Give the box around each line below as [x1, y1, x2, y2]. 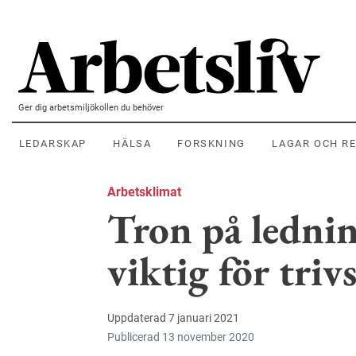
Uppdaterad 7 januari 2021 [107, 311, 239, 325]
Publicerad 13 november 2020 [107, 331, 254, 344]
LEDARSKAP [18, 137, 87, 150]
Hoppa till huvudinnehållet [12, 14, 159, 29]
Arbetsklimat [107, 184, 181, 200]
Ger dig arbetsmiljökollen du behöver [18, 102, 164, 113]
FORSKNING [177, 137, 246, 150]
